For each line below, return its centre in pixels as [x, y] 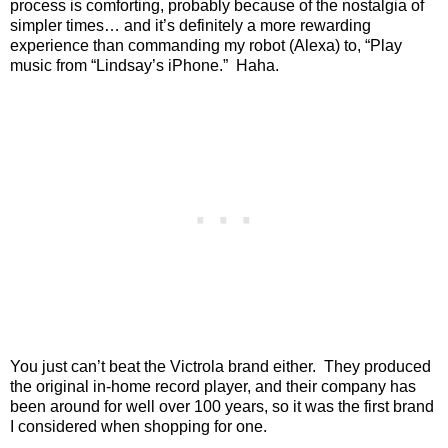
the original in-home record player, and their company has [213, 387]
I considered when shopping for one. [138, 427]
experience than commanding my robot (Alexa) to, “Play [206, 45]
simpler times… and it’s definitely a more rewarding [190, 25]
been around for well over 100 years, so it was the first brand [222, 407]
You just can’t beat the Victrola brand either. [163, 367]
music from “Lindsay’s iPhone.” [119, 65]
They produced [377, 367]
